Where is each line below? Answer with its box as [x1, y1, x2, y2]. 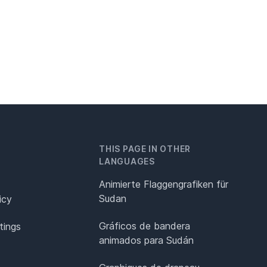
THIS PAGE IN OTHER [99, 143, 191, 154]
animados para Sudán [99, 234, 194, 246]
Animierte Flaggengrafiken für [99, 178, 229, 190]
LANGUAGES [99, 156, 155, 166]
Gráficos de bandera [99, 219, 191, 232]
